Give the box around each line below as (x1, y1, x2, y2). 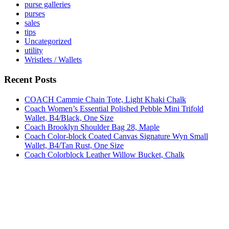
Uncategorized (25, 37, 72, 46)
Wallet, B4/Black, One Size (25, 113, 113, 122)
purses (25, 9, 45, 18)
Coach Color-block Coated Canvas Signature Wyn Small (25, 131, 208, 141)
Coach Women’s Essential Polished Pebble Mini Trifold (25, 104, 203, 113)
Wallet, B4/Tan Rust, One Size (25, 141, 124, 150)
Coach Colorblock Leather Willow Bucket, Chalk (25, 150, 185, 159)
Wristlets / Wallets (25, 55, 82, 64)
